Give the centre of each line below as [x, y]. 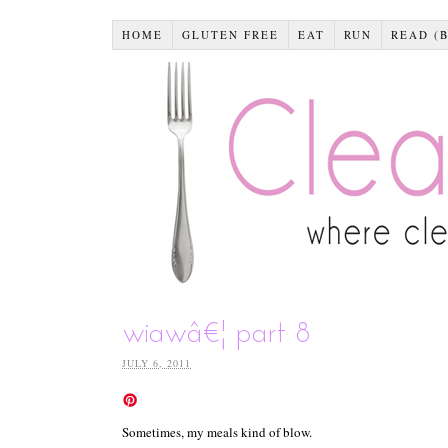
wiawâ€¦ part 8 [216, 334]
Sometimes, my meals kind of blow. [217, 431]
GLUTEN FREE [230, 34]
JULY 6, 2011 [156, 362]
